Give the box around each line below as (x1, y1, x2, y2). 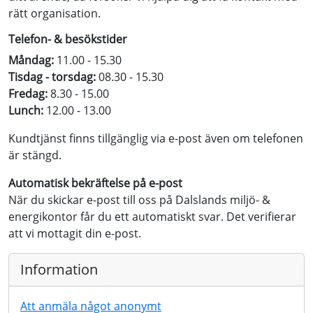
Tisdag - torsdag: (8, 69, 96, 85)
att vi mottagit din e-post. (8, 226, 141, 241)
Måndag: (8, 52, 54, 68)
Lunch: (8, 103, 43, 118)
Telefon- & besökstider (8, 31, 127, 47)
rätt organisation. (8, 6, 101, 21)
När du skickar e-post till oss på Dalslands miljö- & (8, 192, 270, 208)
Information (20, 260, 98, 279)
